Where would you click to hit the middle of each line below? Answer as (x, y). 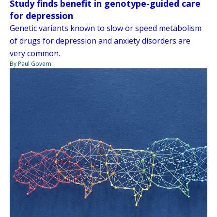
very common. (35, 53)
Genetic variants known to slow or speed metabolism (106, 28)
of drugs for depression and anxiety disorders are (100, 40)
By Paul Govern (31, 63)
